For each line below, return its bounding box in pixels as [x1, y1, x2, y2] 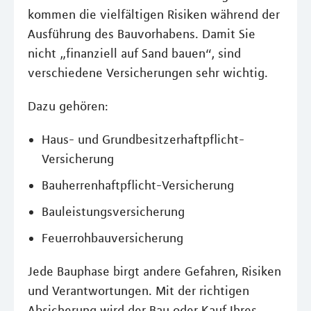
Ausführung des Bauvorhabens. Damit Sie [28, 26, 255, 42]
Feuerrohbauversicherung [42, 230, 183, 246]
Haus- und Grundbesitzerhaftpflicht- [42, 132, 244, 147]
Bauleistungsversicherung [42, 204, 185, 219]
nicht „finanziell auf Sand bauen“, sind [28, 46, 241, 61]
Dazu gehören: [28, 99, 108, 114]
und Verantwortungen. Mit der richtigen [28, 283, 249, 299]
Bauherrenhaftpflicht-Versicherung [42, 178, 234, 193]
